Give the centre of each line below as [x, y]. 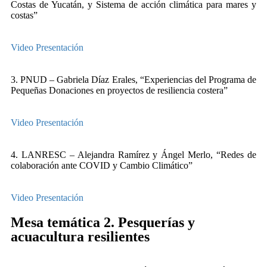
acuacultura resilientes [80, 237]
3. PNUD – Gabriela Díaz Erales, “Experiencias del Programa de [133, 80]
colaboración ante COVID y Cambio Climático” [102, 165]
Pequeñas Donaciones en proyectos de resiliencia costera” [119, 90]
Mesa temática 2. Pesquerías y [103, 222]
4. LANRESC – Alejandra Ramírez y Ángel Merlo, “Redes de [133, 155]
